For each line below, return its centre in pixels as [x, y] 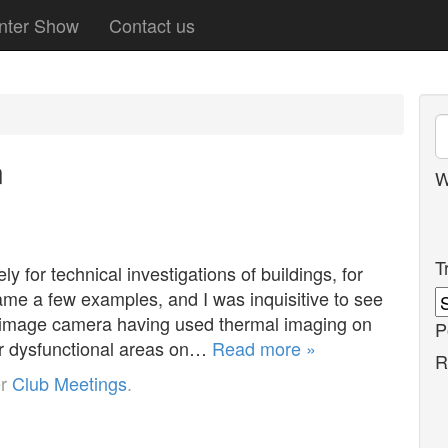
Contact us [152, 25]
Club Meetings [69, 382]
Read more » [264, 347]
